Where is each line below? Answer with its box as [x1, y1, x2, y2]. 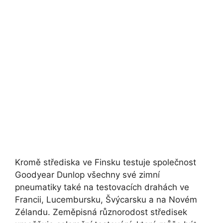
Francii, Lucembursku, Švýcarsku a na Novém [15, 194, 197, 205]
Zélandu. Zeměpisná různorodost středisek [15, 207, 187, 217]
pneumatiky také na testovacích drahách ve [15, 182, 189, 192]
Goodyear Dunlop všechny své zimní [15, 169, 160, 180]
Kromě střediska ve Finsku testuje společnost [15, 157, 196, 167]
